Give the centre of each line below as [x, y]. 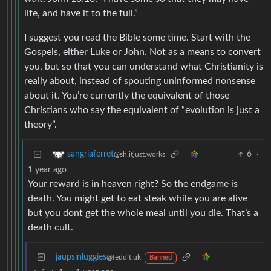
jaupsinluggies [81, 257]
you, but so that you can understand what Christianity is [144, 67]
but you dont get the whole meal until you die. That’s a [143, 213]
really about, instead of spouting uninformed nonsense [140, 81]
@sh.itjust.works [139, 155]
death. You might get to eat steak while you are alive [138, 199]
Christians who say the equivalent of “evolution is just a [142, 110]
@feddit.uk [124, 257]
